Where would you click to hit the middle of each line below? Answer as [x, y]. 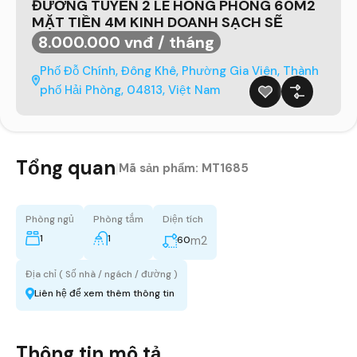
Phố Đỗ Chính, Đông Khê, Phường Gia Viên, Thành [179, 71]
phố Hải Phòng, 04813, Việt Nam [129, 90]
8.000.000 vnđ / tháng [126, 42]
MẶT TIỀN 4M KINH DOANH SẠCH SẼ [157, 22]
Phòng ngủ [50, 219]
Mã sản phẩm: [160, 168]
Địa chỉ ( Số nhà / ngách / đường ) [102, 274]
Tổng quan [66, 167]
